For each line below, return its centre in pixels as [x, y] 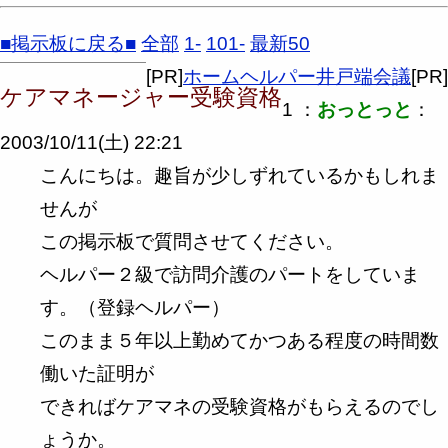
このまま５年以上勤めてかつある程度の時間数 [239, 340]
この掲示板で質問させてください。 [192, 241]
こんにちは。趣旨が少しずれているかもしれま [239, 175]
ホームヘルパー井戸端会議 [297, 76]
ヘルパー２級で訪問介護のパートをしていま [230, 274]
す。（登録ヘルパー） [135, 307]
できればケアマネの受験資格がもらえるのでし [239, 406]
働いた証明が [97, 373]
